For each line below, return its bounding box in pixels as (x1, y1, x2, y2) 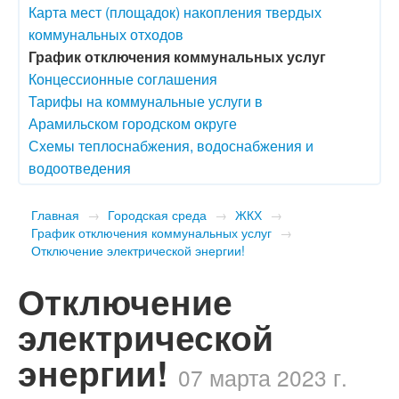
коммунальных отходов (28, 23, 183, 45)
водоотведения (28, 157, 131, 178)
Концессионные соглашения (28, 68, 217, 89)
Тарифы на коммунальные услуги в (28, 90, 263, 111)
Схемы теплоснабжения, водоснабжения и (28, 134, 313, 156)
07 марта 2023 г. (178, 361, 347, 393)
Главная (31, 205, 79, 224)
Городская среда (108, 205, 207, 224)
